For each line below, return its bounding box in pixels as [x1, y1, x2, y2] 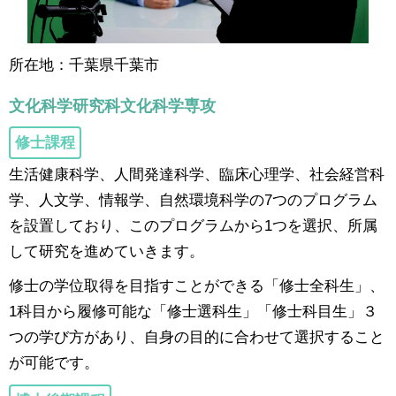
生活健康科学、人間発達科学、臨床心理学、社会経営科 [9, 165, 385, 182]
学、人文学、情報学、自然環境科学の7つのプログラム [9, 191, 377, 208]
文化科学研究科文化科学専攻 [9, 96, 216, 115]
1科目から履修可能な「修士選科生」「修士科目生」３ [9, 302, 377, 319]
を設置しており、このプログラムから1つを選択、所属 [9, 217, 377, 233]
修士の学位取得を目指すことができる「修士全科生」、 [9, 277, 385, 293]
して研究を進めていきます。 [9, 242, 204, 259]
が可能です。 [9, 354, 99, 370]
